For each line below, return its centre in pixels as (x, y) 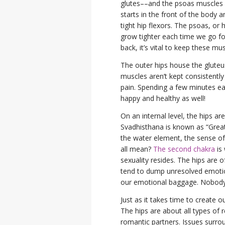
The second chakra (184, 149)
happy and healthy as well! (163, 98)
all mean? (137, 149)
